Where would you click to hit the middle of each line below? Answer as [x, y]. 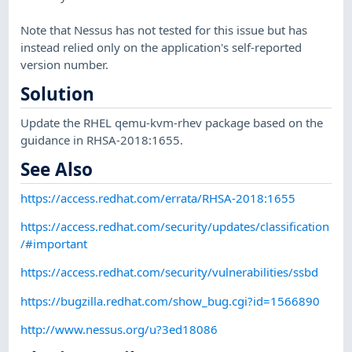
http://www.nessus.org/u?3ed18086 [119, 329]
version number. [65, 64]
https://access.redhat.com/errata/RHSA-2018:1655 [158, 198]
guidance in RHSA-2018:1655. [102, 139]
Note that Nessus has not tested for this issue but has [164, 29]
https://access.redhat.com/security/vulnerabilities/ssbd [170, 272]
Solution [58, 94]
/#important [54, 243]
